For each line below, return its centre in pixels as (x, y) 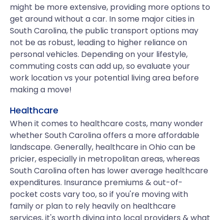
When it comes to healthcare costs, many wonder (107, 124)
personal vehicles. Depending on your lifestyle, (99, 54)
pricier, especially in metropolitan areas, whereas (105, 159)
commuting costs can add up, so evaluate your (100, 66)
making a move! (41, 90)
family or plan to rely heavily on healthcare (93, 206)
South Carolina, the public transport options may (104, 31)
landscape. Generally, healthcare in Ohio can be (103, 147)
